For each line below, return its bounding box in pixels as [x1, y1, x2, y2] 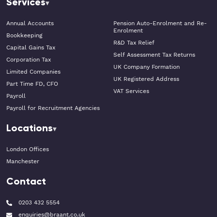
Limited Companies [6, 68, 61, 76]
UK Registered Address [113, 75, 179, 83]
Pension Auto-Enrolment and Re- [113, 19, 207, 27]
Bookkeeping [6, 31, 43, 39]
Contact [6, 174, 46, 187]
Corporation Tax [6, 56, 51, 63]
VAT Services [113, 87, 149, 95]
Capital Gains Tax [6, 44, 55, 51]
